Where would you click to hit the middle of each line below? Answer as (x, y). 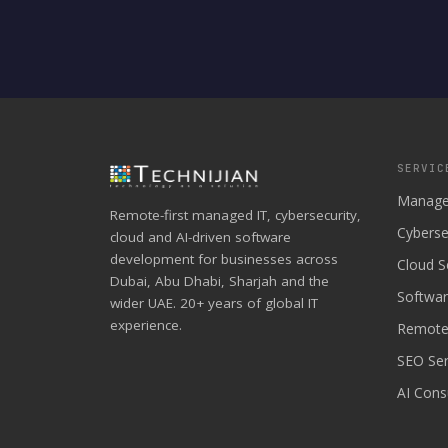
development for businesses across (224, 259)
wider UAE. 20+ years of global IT (214, 303)
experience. (146, 325)
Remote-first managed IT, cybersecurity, (235, 215)
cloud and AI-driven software (200, 237)
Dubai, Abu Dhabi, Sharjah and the (219, 281)
